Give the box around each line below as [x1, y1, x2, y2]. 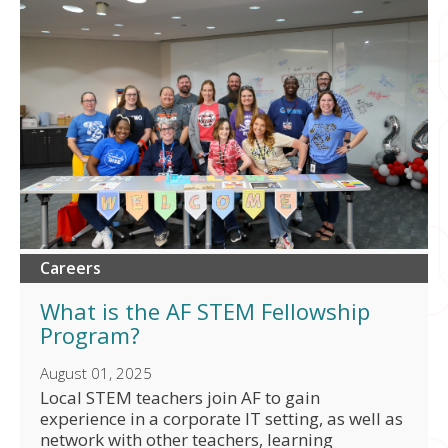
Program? [40, 319, 140, 350]
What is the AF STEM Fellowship [40, 295, 370, 326]
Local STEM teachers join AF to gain [40, 385, 320, 409]
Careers [40, 256, 101, 279]
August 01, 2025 [40, 362, 152, 383]
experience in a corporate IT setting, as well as [40, 406, 403, 430]
